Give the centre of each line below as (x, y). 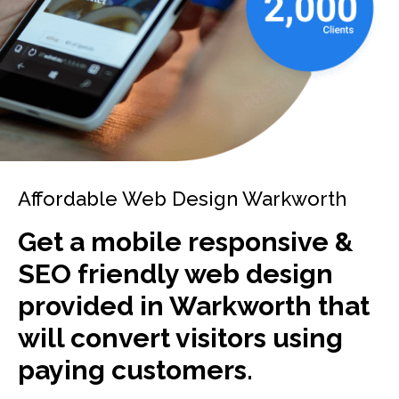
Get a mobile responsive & (186, 242)
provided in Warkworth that (194, 306)
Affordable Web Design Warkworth (182, 199)
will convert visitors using (180, 338)
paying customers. (135, 370)
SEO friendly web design (175, 274)
